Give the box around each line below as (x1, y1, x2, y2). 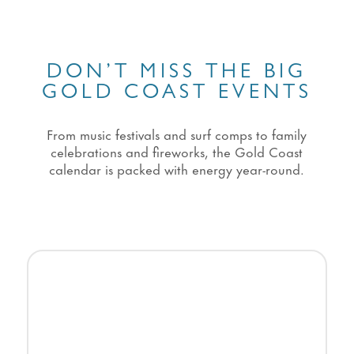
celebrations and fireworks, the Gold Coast (51, 141, 303, 162)
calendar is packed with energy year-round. (49, 158, 305, 179)
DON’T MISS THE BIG (47, 63, 307, 85)
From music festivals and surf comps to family (47, 123, 307, 145)
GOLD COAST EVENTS (41, 84, 312, 105)
